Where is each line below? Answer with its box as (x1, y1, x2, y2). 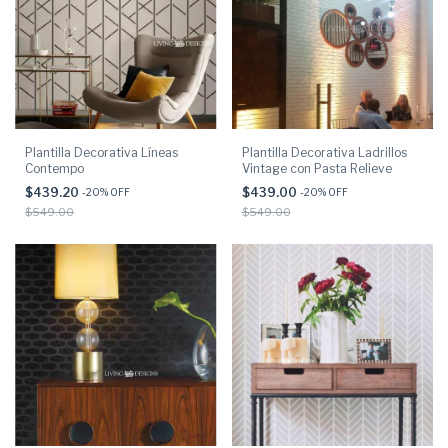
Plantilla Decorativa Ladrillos (241, 145, 407, 161)
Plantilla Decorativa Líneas (25, 145, 178, 161)
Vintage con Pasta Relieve (241, 161, 392, 177)
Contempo (25, 161, 84, 177)
